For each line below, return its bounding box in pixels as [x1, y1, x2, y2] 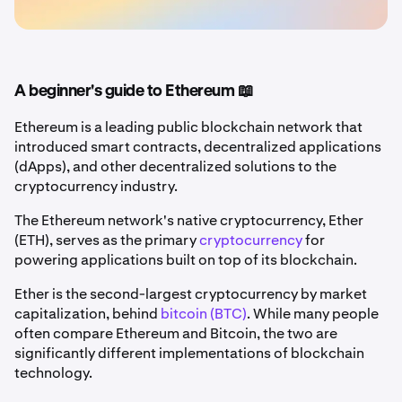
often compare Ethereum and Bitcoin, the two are [14, 323, 337, 343]
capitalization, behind [14, 303, 161, 323]
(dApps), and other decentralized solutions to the [14, 156, 336, 176]
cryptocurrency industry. [14, 176, 178, 196]
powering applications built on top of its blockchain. [14, 249, 357, 269]
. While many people [247, 303, 379, 323]
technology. [14, 363, 92, 382]
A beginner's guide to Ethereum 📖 [14, 83, 253, 100]
